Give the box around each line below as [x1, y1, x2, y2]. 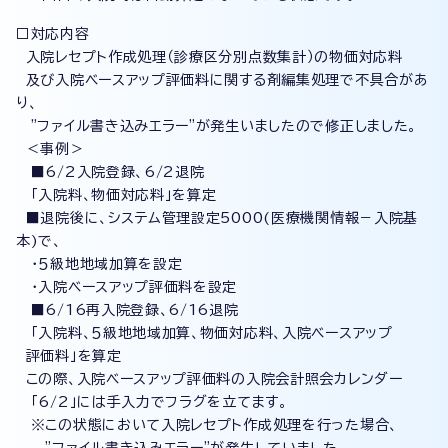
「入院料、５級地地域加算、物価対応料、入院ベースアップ [16, 326, 393, 340]
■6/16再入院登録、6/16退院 [16, 303, 239, 317]
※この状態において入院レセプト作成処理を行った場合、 [16, 418, 398, 432]
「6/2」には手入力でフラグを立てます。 [16, 395, 288, 409]
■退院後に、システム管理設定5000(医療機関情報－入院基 [16, 211, 419, 225]
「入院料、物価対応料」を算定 [16, 188, 217, 202]
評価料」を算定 [16, 349, 122, 363]
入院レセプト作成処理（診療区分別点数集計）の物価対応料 [16, 50, 403, 64]
